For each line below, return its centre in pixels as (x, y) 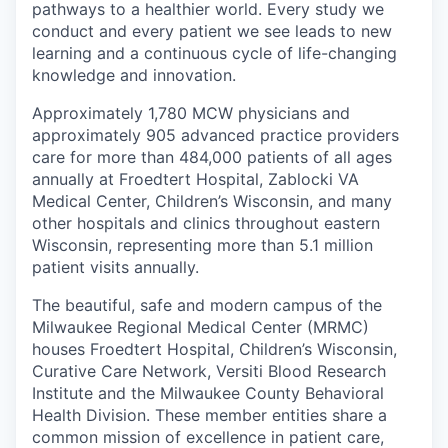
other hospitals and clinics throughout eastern (206, 223)
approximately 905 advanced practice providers (215, 135)
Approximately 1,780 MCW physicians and (191, 113)
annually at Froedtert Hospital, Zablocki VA (195, 179)
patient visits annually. (115, 267)
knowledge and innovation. (134, 75)
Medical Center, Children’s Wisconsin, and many (212, 201)
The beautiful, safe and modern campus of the (207, 305)
